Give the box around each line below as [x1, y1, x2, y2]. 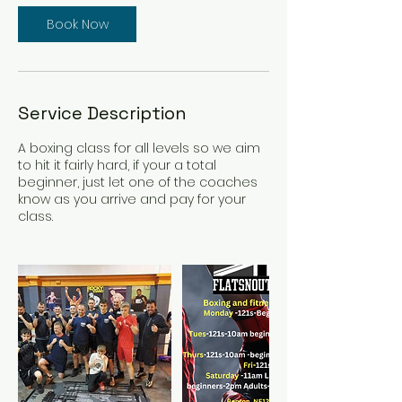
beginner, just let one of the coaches [18, 173, 258, 191]
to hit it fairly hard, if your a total [18, 156, 216, 174]
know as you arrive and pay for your [18, 190, 246, 208]
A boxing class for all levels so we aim [18, 139, 260, 157]
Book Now [46, 15, 109, 33]
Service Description [18, 101, 187, 125]
